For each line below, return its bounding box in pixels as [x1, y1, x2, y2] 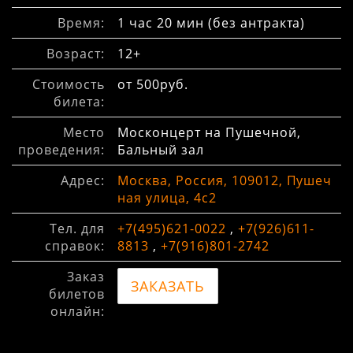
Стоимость [32, 76, 105, 94]
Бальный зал [117, 141, 204, 159]
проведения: [18, 141, 105, 159]
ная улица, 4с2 [117, 189, 217, 207]
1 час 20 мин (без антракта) [117, 14, 306, 32]
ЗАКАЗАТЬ [131, 277, 205, 296]
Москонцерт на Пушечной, [117, 124, 301, 142]
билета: [54, 93, 105, 111]
